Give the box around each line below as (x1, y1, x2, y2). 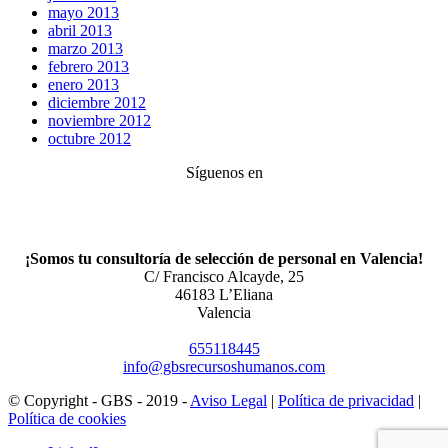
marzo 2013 (48, 40, 123, 58)
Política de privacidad (278, 392, 414, 410)
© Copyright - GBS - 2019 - (8, 392, 190, 410)
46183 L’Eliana (175, 286, 273, 304)
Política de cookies (8, 410, 126, 428)
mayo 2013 (48, 4, 119, 22)
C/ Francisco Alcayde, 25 (144, 268, 304, 286)
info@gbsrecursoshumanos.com (123, 358, 325, 376)
